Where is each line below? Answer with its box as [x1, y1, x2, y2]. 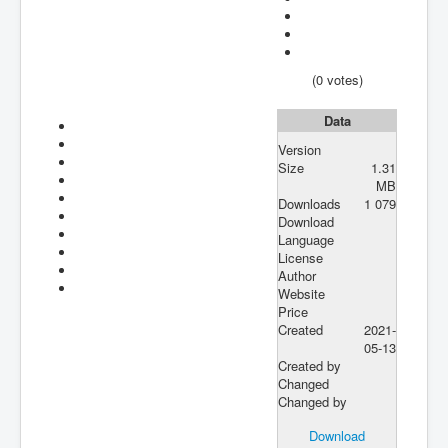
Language [278, 229, 334, 249]
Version [278, 139, 321, 159]
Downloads [278, 193, 341, 213]
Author [278, 265, 316, 285]
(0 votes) [311, 69, 363, 89]
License [278, 247, 323, 267]
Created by [278, 355, 341, 375]
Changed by [278, 391, 347, 411]
